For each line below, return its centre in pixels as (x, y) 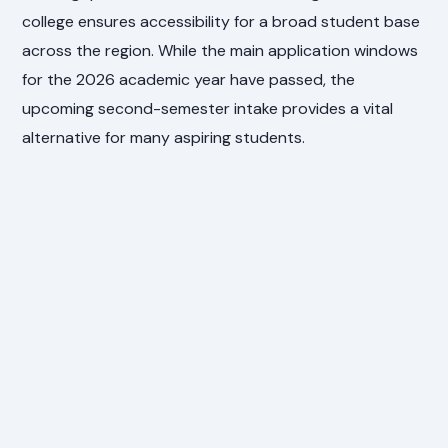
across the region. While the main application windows (220, 51)
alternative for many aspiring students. (164, 138)
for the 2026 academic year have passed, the (189, 80)
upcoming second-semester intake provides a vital (208, 109)
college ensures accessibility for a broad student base (221, 22)
